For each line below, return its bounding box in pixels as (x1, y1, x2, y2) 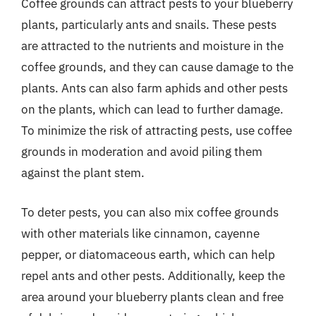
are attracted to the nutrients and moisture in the (21, 38, 284, 54)
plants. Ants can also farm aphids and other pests (21, 80, 288, 96)
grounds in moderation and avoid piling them (21, 144, 262, 159)
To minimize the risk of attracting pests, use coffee (21, 123, 292, 138)
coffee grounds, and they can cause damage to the (21, 59, 293, 75)
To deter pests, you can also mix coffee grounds (21, 204, 279, 220)
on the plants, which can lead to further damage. (21, 102, 284, 117)
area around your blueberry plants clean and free (21, 288, 284, 305)
